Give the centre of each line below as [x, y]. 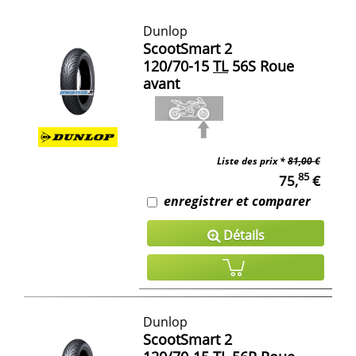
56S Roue [261, 66]
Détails [242, 235]
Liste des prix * [252, 161]
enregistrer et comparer [237, 201]
